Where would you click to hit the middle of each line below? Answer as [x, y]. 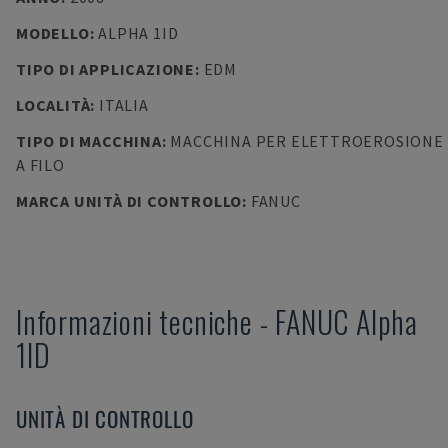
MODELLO [53, 33]
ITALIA [123, 105]
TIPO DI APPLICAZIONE [105, 69]
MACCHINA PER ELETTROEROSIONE [307, 141]
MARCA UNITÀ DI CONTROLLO [129, 201]
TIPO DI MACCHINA [89, 141]
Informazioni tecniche [134, 321]
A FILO [40, 165]
